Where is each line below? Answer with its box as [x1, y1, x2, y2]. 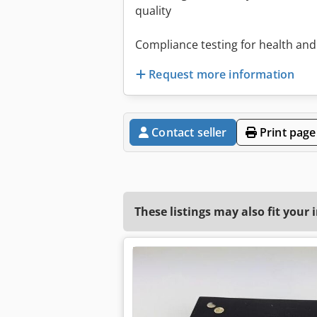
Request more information [149, 66, 295, 82]
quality [135, 3, 171, 19]
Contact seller [151, 124, 227, 140]
